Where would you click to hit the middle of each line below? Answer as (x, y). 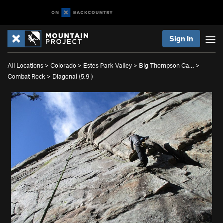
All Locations (25, 65)
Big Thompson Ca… (167, 65)
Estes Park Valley (108, 65)
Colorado (63, 65)
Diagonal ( (66, 76)
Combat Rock (26, 76)
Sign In (181, 38)
